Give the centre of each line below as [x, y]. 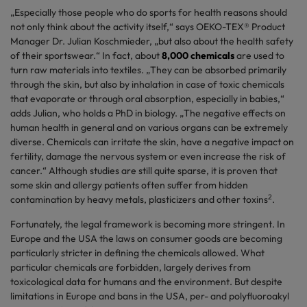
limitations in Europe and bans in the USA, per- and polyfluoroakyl [150, 296]
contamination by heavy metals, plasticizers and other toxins [139, 199]
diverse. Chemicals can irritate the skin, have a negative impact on [152, 142]
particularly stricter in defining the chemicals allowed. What [137, 253]
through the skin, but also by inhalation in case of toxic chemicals [147, 84]
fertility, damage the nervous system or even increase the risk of [148, 156]
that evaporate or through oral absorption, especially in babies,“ [147, 99]
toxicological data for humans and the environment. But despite [146, 282]
